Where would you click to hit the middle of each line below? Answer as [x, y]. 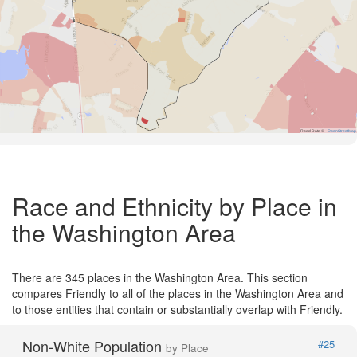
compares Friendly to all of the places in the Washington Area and [178, 293]
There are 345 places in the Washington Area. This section [160, 277]
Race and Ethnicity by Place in [175, 206]
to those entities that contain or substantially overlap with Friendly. [177, 309]
